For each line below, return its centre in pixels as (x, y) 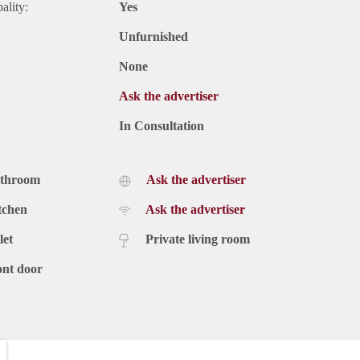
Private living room (198, 239)
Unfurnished (153, 36)
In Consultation (162, 125)
